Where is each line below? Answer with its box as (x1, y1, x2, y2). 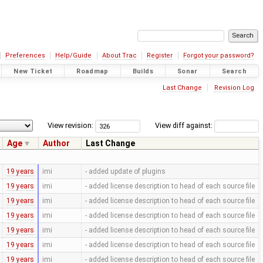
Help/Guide (55, 52, 92, 59)
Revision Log (214, 83, 254, 92)
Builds (132, 67, 154, 75)
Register (147, 52, 173, 59)
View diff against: (154, 121, 214, 130)
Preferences (5, 52, 45, 59)
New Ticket (14, 67, 53, 75)
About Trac (102, 52, 137, 59)
